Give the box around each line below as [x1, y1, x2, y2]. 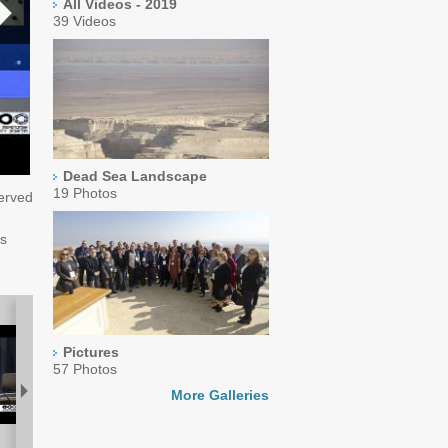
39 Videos [52, 12, 116, 29]
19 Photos [52, 184, 117, 201]
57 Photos [52, 361, 117, 378]
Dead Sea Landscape [62, 167, 207, 184]
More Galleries [171, 387, 269, 404]
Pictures [62, 344, 119, 361]
